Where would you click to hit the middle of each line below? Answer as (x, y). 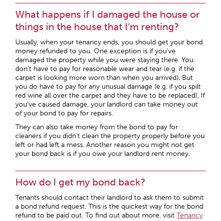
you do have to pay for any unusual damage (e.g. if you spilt (108, 87)
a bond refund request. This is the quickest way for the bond (110, 206)
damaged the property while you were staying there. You (105, 60)
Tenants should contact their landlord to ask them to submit (110, 198)
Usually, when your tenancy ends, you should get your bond (109, 42)
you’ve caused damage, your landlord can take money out (107, 104)
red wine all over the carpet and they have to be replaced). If (110, 95)
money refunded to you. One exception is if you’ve (96, 51)
